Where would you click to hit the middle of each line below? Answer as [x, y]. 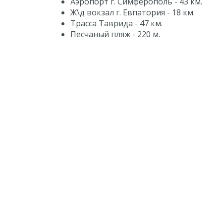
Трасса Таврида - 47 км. [116, 23]
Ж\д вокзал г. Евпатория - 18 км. [133, 12]
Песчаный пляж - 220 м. [115, 34]
